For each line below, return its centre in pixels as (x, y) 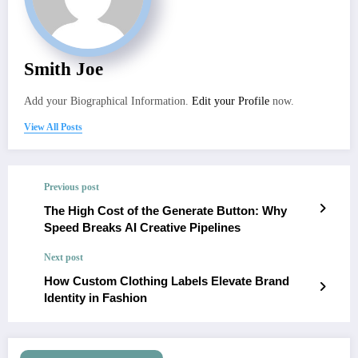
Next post (64, 258)
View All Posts (53, 127)
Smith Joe (64, 70)
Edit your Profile (231, 101)
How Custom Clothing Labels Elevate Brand (167, 281)
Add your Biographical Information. (108, 101)
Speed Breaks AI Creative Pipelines (142, 228)
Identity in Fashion (95, 298)
